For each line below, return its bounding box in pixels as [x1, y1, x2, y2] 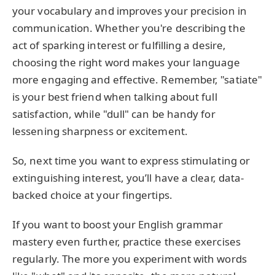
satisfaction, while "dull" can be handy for [12, 106, 215, 121]
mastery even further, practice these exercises [12, 234, 241, 249]
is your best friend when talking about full [12, 89, 217, 104]
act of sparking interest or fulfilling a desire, [12, 37, 227, 52]
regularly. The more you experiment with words [12, 252, 247, 266]
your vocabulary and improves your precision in [12, 3, 247, 18]
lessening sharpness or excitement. [12, 123, 188, 138]
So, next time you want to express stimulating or [12, 153, 250, 168]
